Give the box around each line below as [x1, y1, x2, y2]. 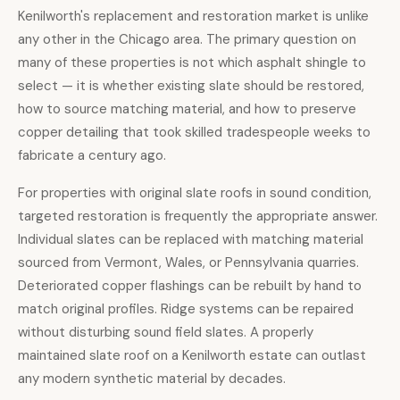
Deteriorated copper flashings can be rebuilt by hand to [18, 277, 362, 295]
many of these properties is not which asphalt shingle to [18, 54, 366, 71]
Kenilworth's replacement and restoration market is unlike [18, 7, 369, 25]
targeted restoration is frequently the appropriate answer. [18, 207, 378, 225]
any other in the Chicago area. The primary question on [18, 30, 356, 48]
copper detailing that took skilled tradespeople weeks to [18, 123, 371, 141]
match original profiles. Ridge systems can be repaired [18, 300, 354, 318]
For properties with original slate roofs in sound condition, [18, 184, 371, 202]
